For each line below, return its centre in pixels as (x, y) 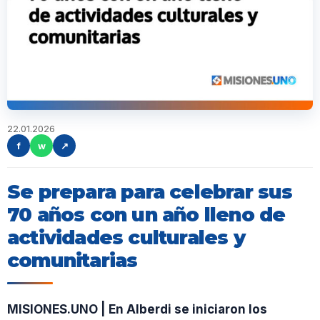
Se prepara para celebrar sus (150, 192)
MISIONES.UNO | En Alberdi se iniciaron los (137, 310)
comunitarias (72, 260)
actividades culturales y (126, 237)
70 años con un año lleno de (146, 215)
